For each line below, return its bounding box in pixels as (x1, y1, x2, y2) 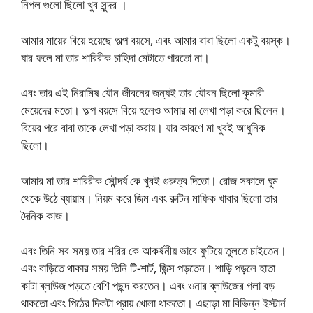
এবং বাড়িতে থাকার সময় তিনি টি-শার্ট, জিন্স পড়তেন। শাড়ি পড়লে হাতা (21, 260, 275, 277)
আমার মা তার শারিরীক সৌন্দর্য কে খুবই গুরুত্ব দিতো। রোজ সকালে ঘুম (21, 172, 278, 189)
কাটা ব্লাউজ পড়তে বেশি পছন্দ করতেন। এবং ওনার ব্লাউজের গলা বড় (21, 277, 275, 294)
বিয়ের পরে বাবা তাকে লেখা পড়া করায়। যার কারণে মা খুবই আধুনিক (21, 119, 265, 136)
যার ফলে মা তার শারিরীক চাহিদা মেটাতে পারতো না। (21, 49, 210, 66)
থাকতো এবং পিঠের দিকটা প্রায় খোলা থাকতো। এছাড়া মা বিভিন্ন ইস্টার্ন (21, 295, 286, 312)
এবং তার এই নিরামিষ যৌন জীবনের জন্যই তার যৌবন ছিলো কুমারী (21, 85, 264, 101)
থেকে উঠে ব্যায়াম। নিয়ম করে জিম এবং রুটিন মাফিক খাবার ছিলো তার (21, 189, 277, 206)
